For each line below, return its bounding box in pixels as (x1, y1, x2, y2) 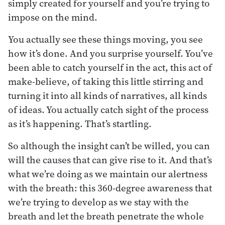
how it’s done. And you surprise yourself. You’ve (8, 46, 213, 60)
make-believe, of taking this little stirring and (8, 74, 203, 88)
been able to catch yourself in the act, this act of (8, 60, 212, 74)
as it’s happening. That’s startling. (8, 117, 152, 130)
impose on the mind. (8, 10, 97, 24)
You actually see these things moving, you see (8, 32, 203, 46)
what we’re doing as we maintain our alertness (8, 167, 207, 180)
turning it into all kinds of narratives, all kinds (8, 88, 207, 102)
